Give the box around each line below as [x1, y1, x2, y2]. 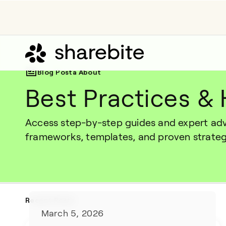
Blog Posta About [37, 67, 101, 76]
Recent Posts [25, 196, 75, 204]
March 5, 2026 [41, 208, 104, 218]
